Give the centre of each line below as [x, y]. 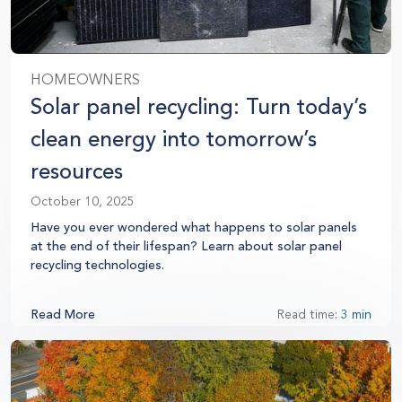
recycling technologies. [97, 266]
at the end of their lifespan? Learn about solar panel [186, 247]
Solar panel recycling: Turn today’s [199, 107]
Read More [63, 315]
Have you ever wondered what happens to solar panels [194, 228]
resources [77, 172]
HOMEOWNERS [85, 80]
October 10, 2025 [83, 202]
